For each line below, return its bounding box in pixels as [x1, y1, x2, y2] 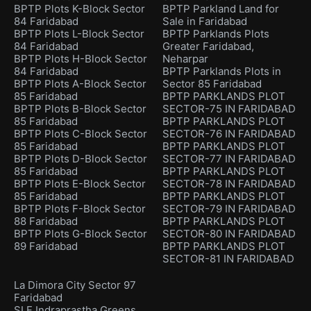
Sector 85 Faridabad [162, 76, 262, 90]
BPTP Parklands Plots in [162, 64, 281, 78]
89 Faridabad [14, 239, 78, 253]
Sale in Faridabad [162, 14, 247, 28]
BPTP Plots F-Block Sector [14, 201, 146, 215]
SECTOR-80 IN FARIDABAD [162, 226, 296, 240]
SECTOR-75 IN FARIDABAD [162, 101, 296, 115]
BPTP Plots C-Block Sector [14, 126, 147, 140]
